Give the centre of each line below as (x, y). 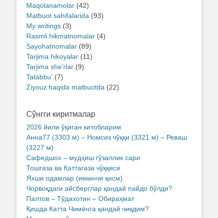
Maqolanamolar (50, 6)
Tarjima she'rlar (50, 67)
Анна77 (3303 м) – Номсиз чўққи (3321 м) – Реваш (107, 137)
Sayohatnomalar (52, 46)
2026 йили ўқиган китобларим (74, 127)
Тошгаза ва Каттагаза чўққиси (73, 168)
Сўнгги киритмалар (61, 114)
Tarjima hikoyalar (52, 57)
